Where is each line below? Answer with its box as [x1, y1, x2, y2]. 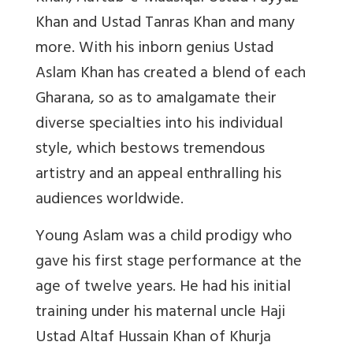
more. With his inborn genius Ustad [35, 34, 273, 64]
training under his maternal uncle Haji [35, 298, 285, 328]
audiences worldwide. [35, 185, 184, 215]
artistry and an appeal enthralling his [35, 160, 281, 190]
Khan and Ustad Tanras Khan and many [35, 9, 295, 39]
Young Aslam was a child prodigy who [35, 222, 292, 252]
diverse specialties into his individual [35, 110, 283, 139]
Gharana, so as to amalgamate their [35, 84, 277, 114]
